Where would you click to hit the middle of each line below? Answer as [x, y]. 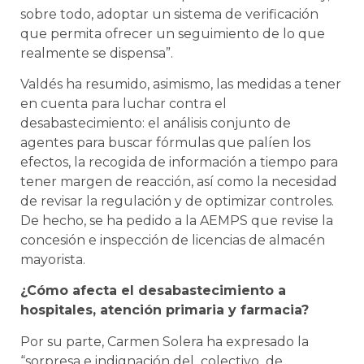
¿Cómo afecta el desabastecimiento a [153, 291]
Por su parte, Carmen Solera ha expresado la [165, 341]
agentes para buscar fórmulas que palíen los [165, 143]
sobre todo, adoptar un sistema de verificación [169, 14]
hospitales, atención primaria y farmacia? [165, 310]
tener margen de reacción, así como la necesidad [179, 182]
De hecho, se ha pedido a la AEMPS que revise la [177, 221]
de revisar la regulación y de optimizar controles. [177, 201]
